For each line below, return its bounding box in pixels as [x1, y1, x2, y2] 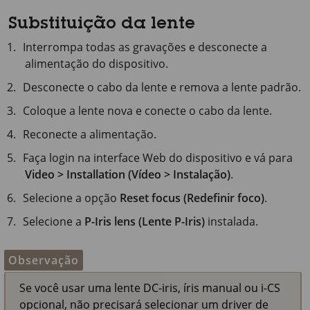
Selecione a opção [23, 190, 120, 206]
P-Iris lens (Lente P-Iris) [84, 214, 206, 229]
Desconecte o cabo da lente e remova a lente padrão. [23, 80, 302, 95]
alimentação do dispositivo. [25, 56, 168, 71]
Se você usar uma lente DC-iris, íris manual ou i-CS [19, 280, 280, 295]
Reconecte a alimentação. [23, 127, 157, 142]
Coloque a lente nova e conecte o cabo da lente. [23, 103, 273, 118]
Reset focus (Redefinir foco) [120, 190, 265, 206]
